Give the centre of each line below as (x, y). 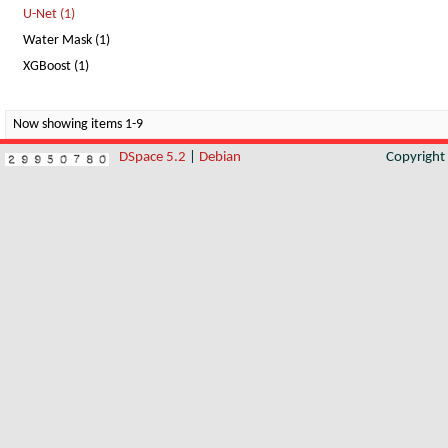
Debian (220, 157)
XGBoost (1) (56, 66)
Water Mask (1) (66, 40)
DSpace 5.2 (154, 157)
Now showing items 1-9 (78, 124)
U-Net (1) (49, 14)
